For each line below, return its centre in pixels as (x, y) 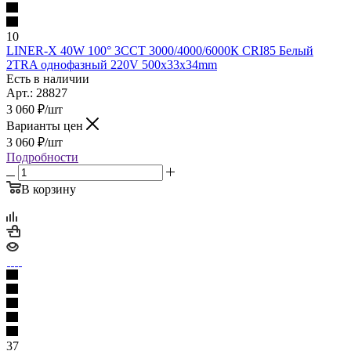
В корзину (49, 189)
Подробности (42, 157)
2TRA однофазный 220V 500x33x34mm (112, 64)
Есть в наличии (48, 78)
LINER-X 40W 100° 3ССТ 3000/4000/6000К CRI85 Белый (160, 50)
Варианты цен (46, 125)
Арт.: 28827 (37, 92)
